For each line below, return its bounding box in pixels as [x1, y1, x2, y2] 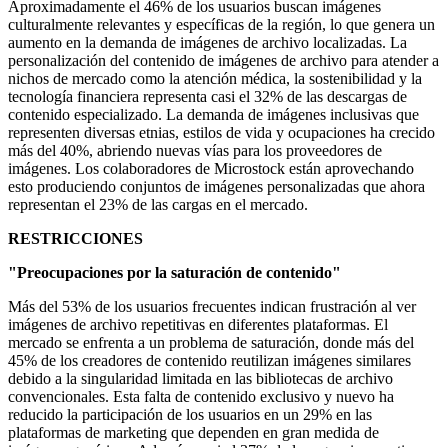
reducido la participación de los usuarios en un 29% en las [8, 406, 372, 424]
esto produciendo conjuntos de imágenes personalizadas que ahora [8, 178, 425, 196]
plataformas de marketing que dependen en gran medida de [8, 424, 379, 442]
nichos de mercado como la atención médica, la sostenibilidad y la [8, 70, 422, 88]
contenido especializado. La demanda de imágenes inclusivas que [8, 106, 419, 124]
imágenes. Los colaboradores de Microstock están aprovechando [8, 160, 414, 178]
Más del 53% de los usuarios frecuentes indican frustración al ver [8, 298, 416, 316]
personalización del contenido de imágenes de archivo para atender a [8, 52, 439, 70]
